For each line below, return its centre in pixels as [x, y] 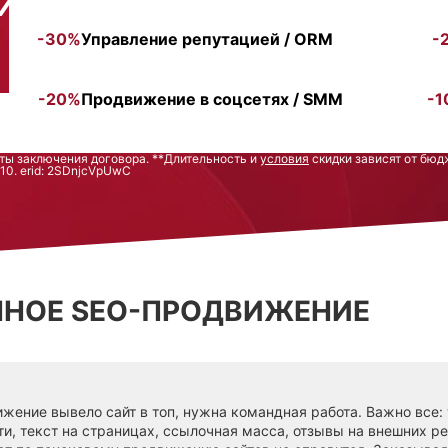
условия [284, 158]
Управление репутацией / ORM [207, 38]
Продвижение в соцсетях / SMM [212, 98]
